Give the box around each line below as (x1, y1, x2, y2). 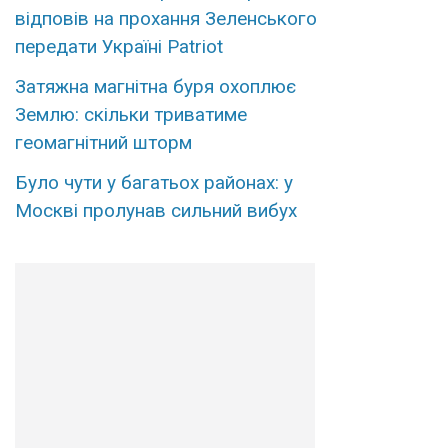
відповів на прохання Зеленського (14, 7, 317, 31)
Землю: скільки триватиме (14, 103, 247, 127)
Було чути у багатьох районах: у (14, 171, 293, 195)
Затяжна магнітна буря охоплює (14, 75, 296, 99)
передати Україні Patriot (14, 35, 223, 59)
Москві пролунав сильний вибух (14, 199, 297, 223)
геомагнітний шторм (14, 131, 192, 155)
